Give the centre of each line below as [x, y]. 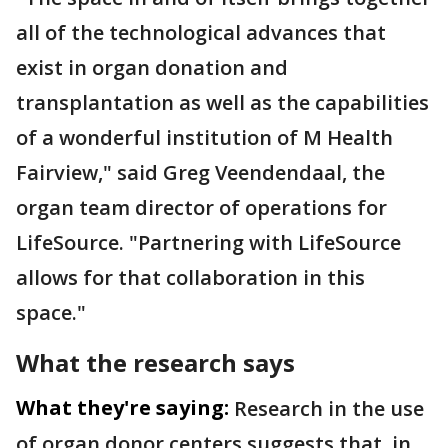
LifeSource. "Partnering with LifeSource [208, 242]
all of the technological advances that [201, 32]
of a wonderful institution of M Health [204, 137]
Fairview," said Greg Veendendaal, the [200, 172]
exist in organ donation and [152, 67]
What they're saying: [122, 407]
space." [51, 312]
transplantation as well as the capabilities [222, 102]
